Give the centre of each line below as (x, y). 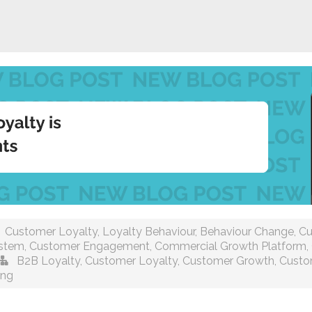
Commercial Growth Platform (231, 247)
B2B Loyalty (48, 261)
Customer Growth (228, 261)
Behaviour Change (247, 232)
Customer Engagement (89, 247)
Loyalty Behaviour (149, 232)
